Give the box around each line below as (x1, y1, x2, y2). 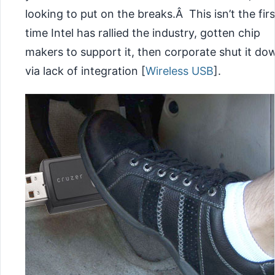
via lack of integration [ (25, 64, 145, 78)
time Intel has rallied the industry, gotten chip (25, 26, 260, 40)
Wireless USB (145, 64, 214, 78)
